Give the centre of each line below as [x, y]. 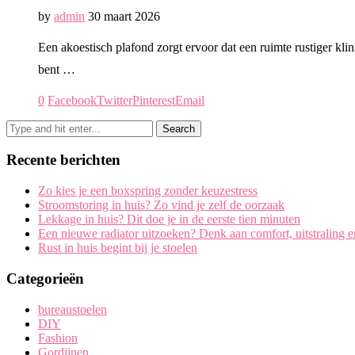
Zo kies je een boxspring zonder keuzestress [148, 191]
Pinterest [154, 100]
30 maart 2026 [124, 16]
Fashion [58, 338]
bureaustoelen [73, 309]
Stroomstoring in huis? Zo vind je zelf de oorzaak [161, 205]
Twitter [115, 100]
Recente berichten [63, 160]
